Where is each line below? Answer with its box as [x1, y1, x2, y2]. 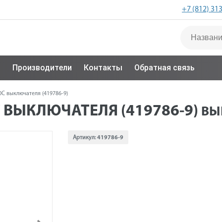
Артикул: [72, 135, 97, 141]
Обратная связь [134, 63, 195, 72]
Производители [12, 63, 72, 72]
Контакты [84, 63, 122, 72]
